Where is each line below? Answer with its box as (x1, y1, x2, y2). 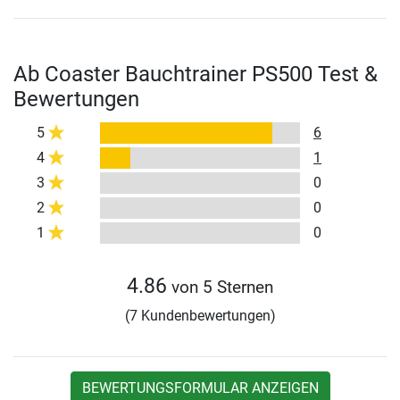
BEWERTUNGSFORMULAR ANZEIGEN (81, 379, 319, 397)
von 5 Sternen (167, 277, 273, 298)
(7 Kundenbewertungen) (124, 307, 276, 325)
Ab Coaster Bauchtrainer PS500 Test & (13, 62, 378, 87)
